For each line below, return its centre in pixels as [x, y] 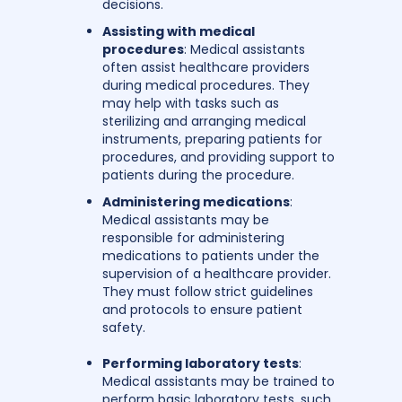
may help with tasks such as [191, 103]
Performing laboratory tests [201, 363]
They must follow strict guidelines [208, 291]
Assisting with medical [179, 31]
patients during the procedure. [198, 175]
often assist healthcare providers [206, 67]
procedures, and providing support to [218, 157]
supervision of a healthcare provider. [217, 273]
